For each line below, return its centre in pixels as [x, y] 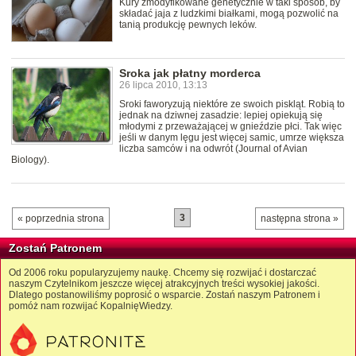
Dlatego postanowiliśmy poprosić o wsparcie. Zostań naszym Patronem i [164, 294]
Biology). [30, 159]
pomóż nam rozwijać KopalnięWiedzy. [91, 306]
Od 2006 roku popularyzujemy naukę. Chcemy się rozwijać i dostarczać [163, 272]
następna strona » [300, 218]
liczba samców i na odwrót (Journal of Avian [213, 148]
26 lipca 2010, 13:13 [163, 85]
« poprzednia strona [61, 218]
